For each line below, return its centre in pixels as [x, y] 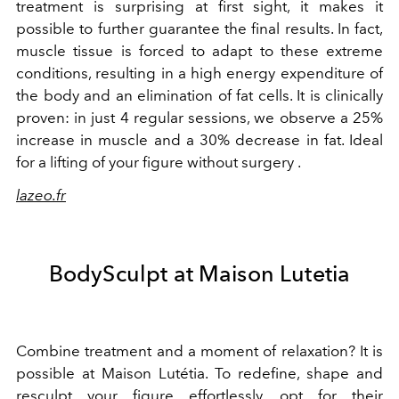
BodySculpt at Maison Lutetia [199, 273]
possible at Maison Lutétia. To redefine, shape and [199, 373]
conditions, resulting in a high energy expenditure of [199, 73]
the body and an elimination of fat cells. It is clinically [199, 95]
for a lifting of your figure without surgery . [159, 162]
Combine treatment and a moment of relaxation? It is [199, 350]
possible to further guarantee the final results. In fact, [199, 28]
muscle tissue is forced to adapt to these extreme [199, 50]
